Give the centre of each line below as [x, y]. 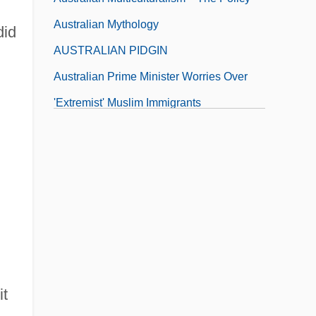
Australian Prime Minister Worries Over [151, 76]
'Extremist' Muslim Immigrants [127, 102]
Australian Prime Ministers [119, 128]
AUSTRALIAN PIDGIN [111, 50]
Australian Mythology [106, 24]
